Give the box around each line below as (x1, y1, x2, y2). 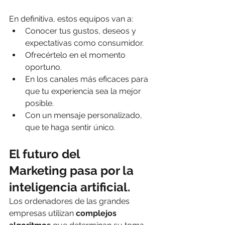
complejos (76, 208, 119, 218)
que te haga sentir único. (25, 122, 118, 132)
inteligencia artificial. (9, 179, 130, 194)
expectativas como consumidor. (25, 38, 144, 48)
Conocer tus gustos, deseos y (25, 26, 138, 36)
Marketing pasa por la (9, 163, 137, 178)
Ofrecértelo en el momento (25, 50, 128, 60)
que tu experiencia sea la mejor (25, 86, 143, 96)
